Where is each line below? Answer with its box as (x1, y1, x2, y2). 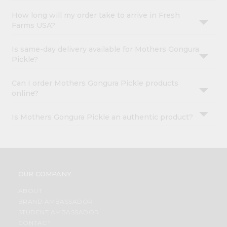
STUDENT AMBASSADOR (18, 208, 99, 216)
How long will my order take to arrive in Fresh (12, 11, 180, 20)
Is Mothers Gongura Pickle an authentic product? (12, 112, 194, 122)
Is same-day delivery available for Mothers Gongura (12, 45, 200, 54)
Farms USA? (12, 21, 56, 30)
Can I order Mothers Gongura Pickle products (12, 79, 179, 88)
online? (12, 89, 39, 98)
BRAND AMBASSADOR (18, 198, 93, 206)
